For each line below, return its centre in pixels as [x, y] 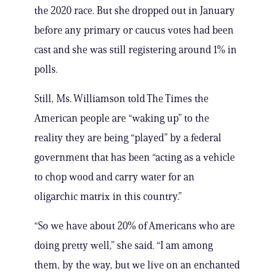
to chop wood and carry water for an [114, 177]
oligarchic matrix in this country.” [108, 197]
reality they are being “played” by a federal [128, 138]
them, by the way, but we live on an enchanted [137, 265]
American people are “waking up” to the [122, 118]
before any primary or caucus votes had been [134, 30]
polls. [46, 69]
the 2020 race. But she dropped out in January [135, 11]
